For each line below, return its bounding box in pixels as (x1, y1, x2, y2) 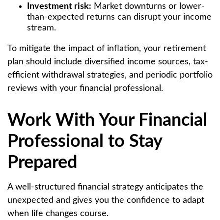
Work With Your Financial (7, 111, 207, 129)
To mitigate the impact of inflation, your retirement (7, 44, 206, 53)
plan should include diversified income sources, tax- (7, 57, 208, 66)
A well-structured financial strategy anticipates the (7, 182, 203, 192)
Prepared (7, 153, 77, 171)
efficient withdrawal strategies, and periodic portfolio (7, 70, 213, 80)
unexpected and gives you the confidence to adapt (7, 195, 204, 205)
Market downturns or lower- (91, 1, 205, 11)
